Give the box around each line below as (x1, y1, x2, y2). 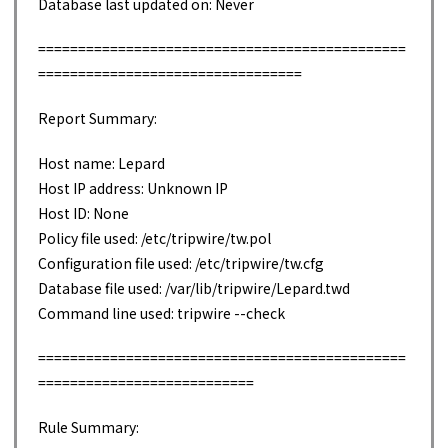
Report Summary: (38, 108, 157, 129)
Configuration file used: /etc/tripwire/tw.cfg (38, 253, 324, 274)
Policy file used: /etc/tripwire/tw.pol (38, 228, 271, 249)
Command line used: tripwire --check (38, 303, 285, 324)
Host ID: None (38, 203, 129, 224)
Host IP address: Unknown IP (38, 178, 228, 199)
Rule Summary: (38, 417, 139, 438)
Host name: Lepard (38, 153, 165, 174)
